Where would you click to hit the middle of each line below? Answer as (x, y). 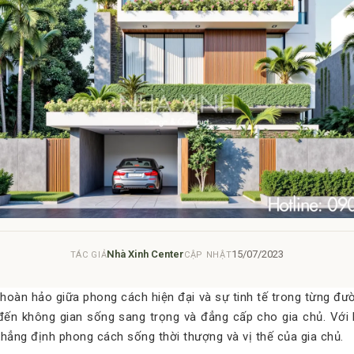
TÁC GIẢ (88, 255)
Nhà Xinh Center (146, 254)
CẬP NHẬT (208, 255)
